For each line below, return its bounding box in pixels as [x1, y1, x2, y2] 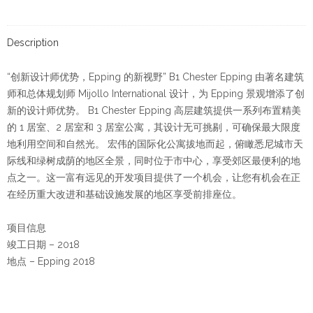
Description [7, 37, 59, 48]
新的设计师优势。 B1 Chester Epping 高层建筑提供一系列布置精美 [7, 105, 301, 116]
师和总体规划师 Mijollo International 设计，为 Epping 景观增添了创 [7, 88, 305, 99]
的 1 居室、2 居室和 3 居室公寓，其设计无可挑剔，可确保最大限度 [7, 122, 300, 133]
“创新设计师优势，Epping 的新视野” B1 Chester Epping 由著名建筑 [7, 71, 304, 82]
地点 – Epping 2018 [7, 256, 95, 267]
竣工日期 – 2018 [7, 239, 80, 250]
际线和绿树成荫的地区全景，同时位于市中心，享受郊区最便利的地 [7, 155, 300, 166]
